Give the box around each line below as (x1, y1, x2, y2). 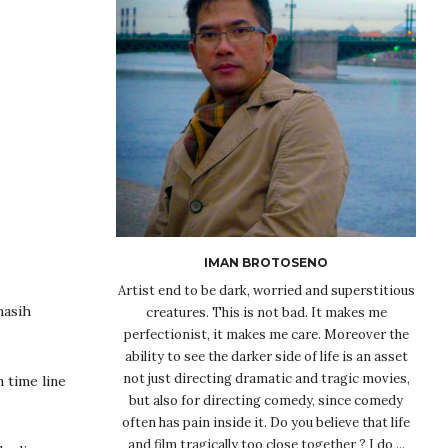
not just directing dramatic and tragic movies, (122, 369, 410, 387)
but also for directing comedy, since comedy (129, 391, 403, 409)
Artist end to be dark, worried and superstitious (117, 281, 415, 299)
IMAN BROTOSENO (204, 254, 328, 270)
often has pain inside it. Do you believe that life (122, 413, 410, 431)
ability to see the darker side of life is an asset (124, 347, 408, 365)
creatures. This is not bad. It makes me (145, 303, 387, 321)
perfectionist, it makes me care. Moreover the (123, 325, 409, 343)
